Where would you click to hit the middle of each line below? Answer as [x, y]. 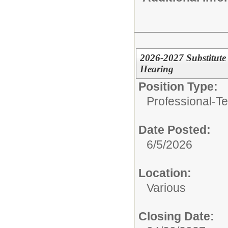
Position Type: [178, 86]
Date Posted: [175, 130]
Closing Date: [176, 216]
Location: [165, 173]
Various [166, 188]
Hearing [156, 69]
